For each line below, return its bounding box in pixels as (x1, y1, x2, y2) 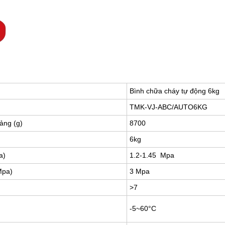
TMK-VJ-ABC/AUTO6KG (130, 103, 207, 111)
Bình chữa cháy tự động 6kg (130, 87, 219, 95)
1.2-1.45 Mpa (130, 151, 174, 160)
